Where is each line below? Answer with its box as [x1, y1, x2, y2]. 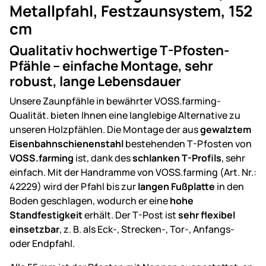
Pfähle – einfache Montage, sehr [9, 56, 213, 75]
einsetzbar [9, 222, 59, 236]
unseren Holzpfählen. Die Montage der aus [9, 122, 200, 136]
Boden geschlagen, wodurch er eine [9, 194, 170, 207]
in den [215, 179, 244, 193]
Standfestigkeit [9, 208, 83, 221]
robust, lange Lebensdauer [9, 71, 181, 90]
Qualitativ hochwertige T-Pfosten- [9, 40, 229, 59]
